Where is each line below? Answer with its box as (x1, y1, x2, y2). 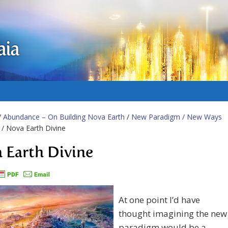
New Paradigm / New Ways (131, 112, 222, 122)
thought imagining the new (119, 208, 227, 220)
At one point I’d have (119, 194, 200, 206)
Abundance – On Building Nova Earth (3, 112, 125, 122)
